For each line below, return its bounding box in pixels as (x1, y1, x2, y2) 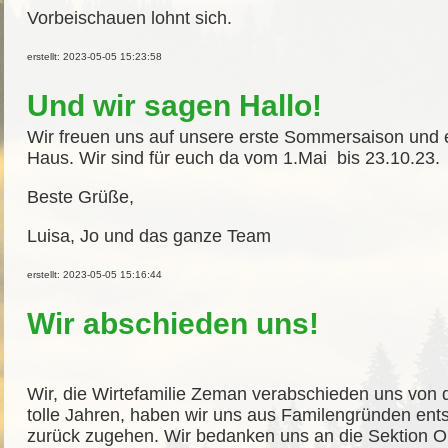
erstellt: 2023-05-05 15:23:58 (27, 51, 162, 62)
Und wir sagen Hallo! (27, 89, 322, 122)
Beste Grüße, (27, 187, 134, 207)
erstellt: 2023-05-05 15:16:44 (27, 269, 162, 280)
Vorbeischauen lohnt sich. (27, 8, 232, 28)
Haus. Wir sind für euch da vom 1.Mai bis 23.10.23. (27, 148, 440, 168)
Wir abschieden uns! (27, 307, 319, 340)
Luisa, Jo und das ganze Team (27, 226, 271, 246)
